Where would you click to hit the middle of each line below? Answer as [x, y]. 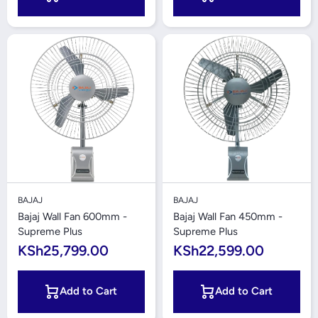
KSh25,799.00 [63, 251]
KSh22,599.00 [219, 251]
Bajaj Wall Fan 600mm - [72, 216]
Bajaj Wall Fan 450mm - [228, 216]
